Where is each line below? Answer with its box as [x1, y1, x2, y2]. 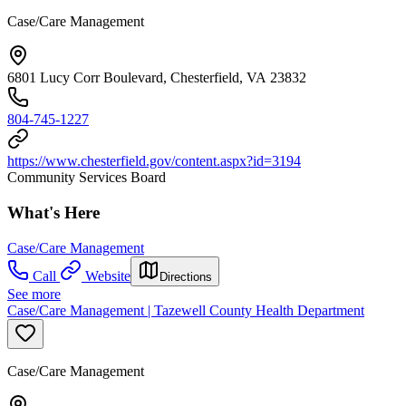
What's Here [7, 203, 100, 223]
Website [85, 267, 130, 284]
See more [7, 285, 61, 302]
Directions [159, 269, 212, 284]
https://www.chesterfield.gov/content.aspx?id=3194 [7, 153, 301, 169]
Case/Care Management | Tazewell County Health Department [7, 302, 364, 318]
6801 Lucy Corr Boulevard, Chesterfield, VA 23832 [7, 70, 306, 86]
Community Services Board [7, 169, 166, 186]
